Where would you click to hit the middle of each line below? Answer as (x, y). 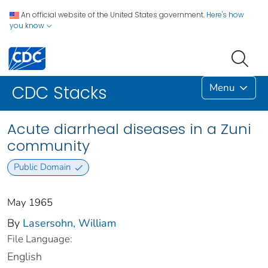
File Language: (40, 239)
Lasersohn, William (69, 223)
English (25, 256)
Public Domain (42, 167)
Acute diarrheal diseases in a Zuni (129, 129)
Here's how (225, 15)
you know (28, 25)
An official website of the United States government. (113, 15)
